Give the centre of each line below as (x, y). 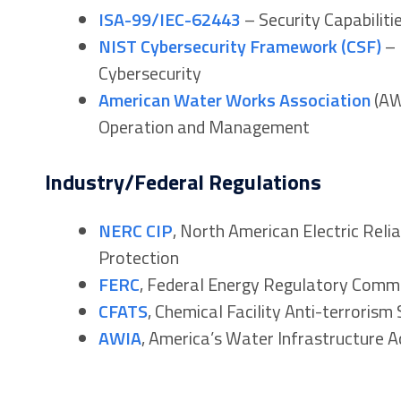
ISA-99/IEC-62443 (169, 19)
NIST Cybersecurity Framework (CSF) (239, 46)
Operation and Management (204, 126)
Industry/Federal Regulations (183, 181)
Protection (138, 257)
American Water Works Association (234, 99)
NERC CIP (135, 230)
